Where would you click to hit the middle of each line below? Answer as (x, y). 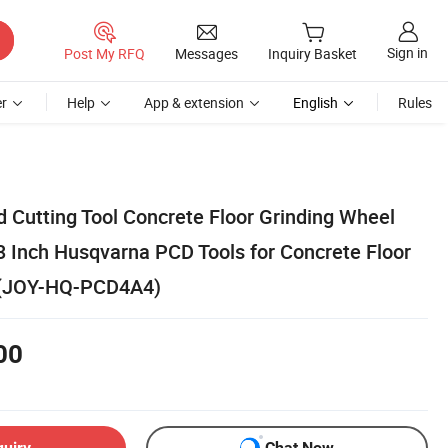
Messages (206, 53)
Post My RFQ (104, 53)
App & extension (194, 102)
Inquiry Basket (312, 54)
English (315, 102)
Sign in (407, 53)
